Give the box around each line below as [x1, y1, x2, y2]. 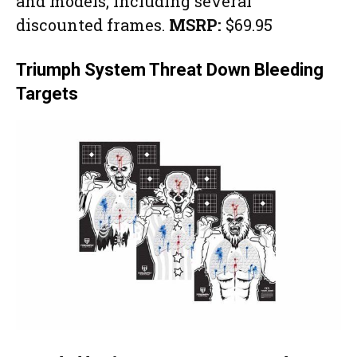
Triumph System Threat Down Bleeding [16, 59, 324, 80]
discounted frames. [16, 14, 169, 35]
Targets [16, 83, 78, 104]
